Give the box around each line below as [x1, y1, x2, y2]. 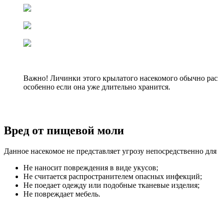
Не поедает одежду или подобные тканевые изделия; [23, 181, 200, 189]
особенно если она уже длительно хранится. [23, 82, 170, 91]
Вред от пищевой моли [4, 124, 124, 137]
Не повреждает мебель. [23, 189, 100, 198]
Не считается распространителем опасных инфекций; [23, 172, 202, 181]
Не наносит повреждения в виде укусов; [23, 163, 158, 172]
